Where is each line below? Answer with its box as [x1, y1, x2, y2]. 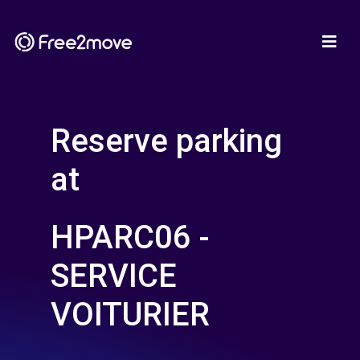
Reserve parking [51, 122, 282, 160]
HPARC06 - [51, 219, 210, 256]
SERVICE [51, 257, 177, 295]
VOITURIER [51, 296, 210, 333]
